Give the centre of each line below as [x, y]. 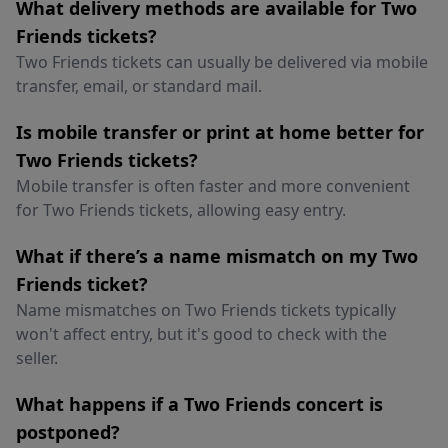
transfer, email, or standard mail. [139, 86]
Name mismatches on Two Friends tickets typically [206, 310]
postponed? [68, 432]
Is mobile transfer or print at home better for [220, 132]
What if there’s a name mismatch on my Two [217, 256]
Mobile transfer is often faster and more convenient [213, 186]
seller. [37, 358]
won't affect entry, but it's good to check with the [201, 334]
